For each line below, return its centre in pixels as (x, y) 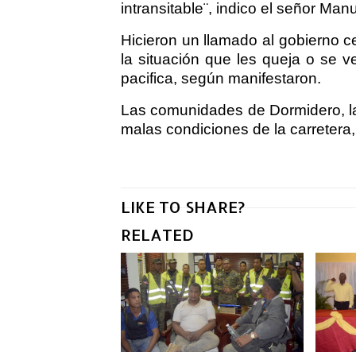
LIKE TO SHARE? (183, 207)
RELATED (157, 235)
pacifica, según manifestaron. (221, 79)
